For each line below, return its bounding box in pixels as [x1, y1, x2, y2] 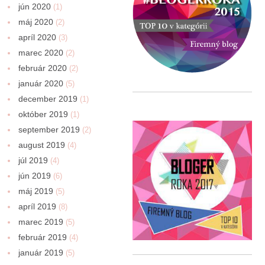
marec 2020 [18, 48, 64, 58]
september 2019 [18, 125, 80, 135]
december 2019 [18, 94, 78, 104]
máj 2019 [18, 186, 54, 196]
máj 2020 [18, 17, 54, 27]
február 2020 [18, 63, 67, 73]
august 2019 [18, 140, 66, 150]
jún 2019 [18, 171, 51, 181]
